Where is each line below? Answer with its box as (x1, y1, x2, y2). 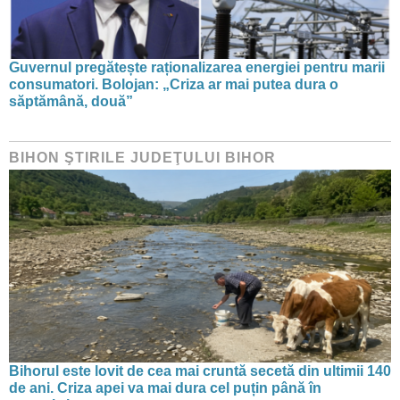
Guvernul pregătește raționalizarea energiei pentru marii (9, 59, 385, 75)
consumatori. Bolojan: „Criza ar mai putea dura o (9, 76, 338, 92)
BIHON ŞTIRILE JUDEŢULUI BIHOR (9, 149, 276, 165)
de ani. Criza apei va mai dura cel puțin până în (9, 379, 321, 396)
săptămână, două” (9, 93, 133, 109)
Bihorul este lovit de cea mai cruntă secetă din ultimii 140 (9, 362, 391, 379)
